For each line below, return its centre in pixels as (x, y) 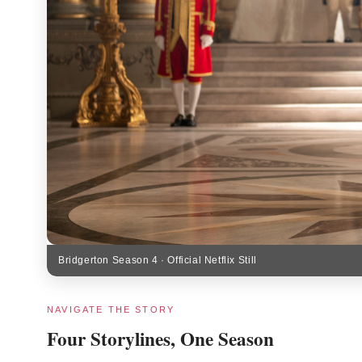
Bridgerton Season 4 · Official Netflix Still (158, 260)
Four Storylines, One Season (160, 338)
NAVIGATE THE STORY (111, 309)
